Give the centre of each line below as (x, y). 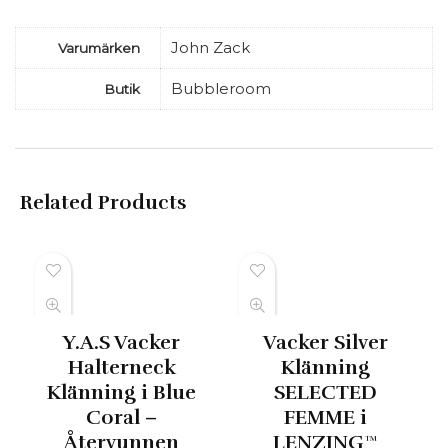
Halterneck (121, 367)
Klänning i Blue (122, 392)
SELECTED (326, 392)
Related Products (103, 202)
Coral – (122, 417)
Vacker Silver (326, 342)
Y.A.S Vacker (122, 342)
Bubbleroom (221, 89)
